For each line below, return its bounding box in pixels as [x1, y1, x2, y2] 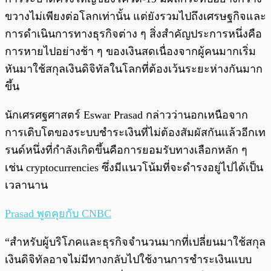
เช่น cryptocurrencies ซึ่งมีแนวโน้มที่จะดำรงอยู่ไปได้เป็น [5, 162, 263, 174]
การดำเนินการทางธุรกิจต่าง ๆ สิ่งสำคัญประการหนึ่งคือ [5, 28, 262, 41]
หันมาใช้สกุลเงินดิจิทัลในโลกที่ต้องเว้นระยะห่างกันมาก [5, 63, 263, 76]
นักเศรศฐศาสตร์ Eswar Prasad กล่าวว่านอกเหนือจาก [5, 109, 248, 122]
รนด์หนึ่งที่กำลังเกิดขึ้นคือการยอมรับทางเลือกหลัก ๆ [5, 144, 247, 157]
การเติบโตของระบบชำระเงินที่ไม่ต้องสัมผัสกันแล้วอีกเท [5, 126, 266, 139]
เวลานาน [5, 179, 48, 192]
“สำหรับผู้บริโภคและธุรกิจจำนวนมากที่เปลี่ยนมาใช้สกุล [5, 236, 266, 249]
